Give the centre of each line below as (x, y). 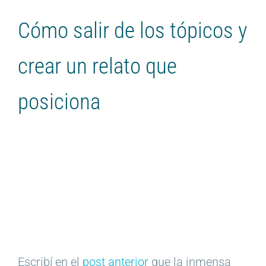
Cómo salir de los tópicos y (132, 31)
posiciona (59, 102)
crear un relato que (97, 66)
